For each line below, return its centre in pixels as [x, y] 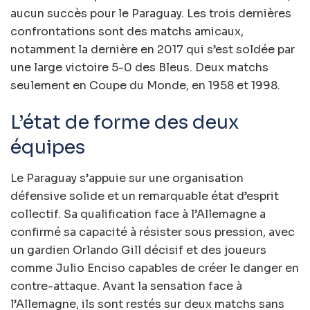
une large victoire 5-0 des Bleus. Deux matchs [139, 67]
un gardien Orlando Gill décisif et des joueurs [138, 250]
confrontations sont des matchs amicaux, [127, 31]
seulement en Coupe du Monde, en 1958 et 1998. [145, 85]
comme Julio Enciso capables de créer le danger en [155, 268]
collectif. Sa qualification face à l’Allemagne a [138, 214]
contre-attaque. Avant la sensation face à [126, 286]
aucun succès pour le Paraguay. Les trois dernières [151, 13]
